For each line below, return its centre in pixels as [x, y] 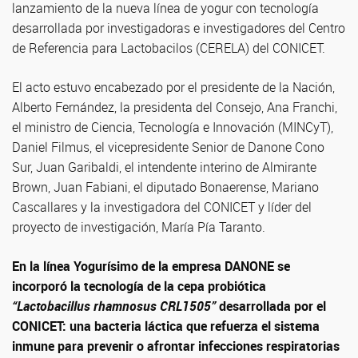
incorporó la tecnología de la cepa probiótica [139, 286]
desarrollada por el [272, 306]
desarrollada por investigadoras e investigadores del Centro [179, 28]
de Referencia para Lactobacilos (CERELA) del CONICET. [169, 48]
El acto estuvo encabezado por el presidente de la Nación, [173, 87]
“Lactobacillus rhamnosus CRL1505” [115, 306]
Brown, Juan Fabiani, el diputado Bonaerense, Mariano [165, 187]
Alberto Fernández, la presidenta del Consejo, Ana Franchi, [175, 107]
